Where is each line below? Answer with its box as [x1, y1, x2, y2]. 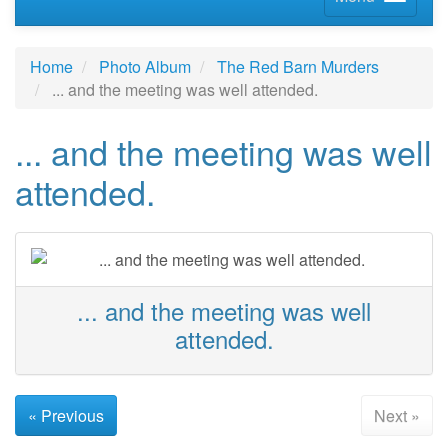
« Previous [28, 404, 104, 428]
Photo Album [99, 54, 191, 78]
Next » [373, 404, 420, 428]
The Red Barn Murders [217, 54, 379, 78]
